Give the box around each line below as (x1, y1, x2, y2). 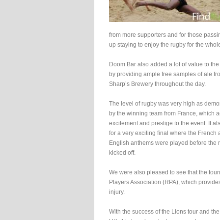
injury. (109, 189, 125, 195)
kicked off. (109, 149, 136, 156)
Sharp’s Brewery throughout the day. (109, 81, 206, 87)
